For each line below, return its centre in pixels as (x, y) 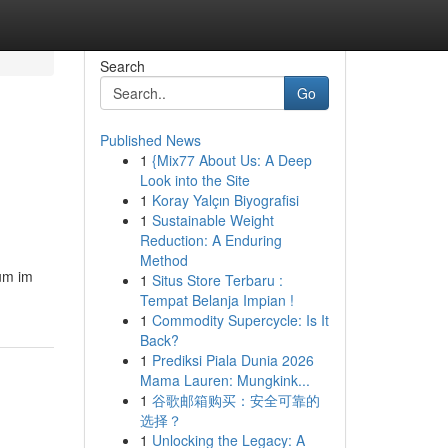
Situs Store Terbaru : (217, 280)
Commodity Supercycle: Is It (240, 320)
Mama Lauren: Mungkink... (224, 380)
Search (122, 66)
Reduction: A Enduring (210, 240)
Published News (150, 140)
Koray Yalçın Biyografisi (225, 200)
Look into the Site (194, 180)
